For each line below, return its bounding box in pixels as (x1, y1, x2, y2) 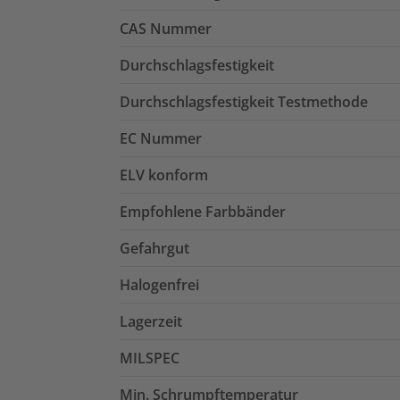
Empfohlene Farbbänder (120, 202, 286, 222)
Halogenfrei (120, 275, 199, 296)
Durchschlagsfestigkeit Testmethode (120, 92, 368, 112)
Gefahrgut (120, 238, 189, 259)
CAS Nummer (120, 19, 212, 39)
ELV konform (120, 165, 208, 186)
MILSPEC (120, 348, 179, 369)
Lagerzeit (120, 312, 182, 332)
